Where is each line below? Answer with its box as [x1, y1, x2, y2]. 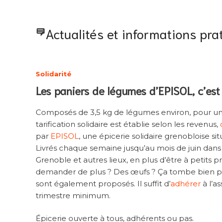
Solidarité [36, 69, 71, 78]
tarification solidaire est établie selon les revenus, [36, 119, 220, 129]
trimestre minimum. [36, 190, 111, 200]
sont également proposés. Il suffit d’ [36, 178, 170, 188]
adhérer [170, 178, 201, 188]
